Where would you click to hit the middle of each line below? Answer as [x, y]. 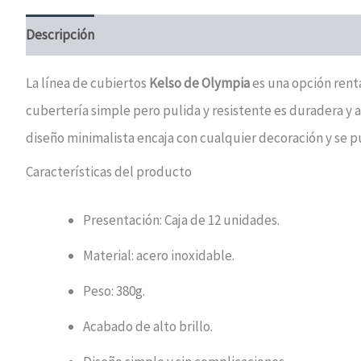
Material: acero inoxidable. [159, 255]
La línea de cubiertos [87, 83]
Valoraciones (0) [156, 35]
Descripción [60, 35]
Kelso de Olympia [199, 83]
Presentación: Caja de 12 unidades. [181, 220]
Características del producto [109, 172]
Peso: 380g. [114, 290]
